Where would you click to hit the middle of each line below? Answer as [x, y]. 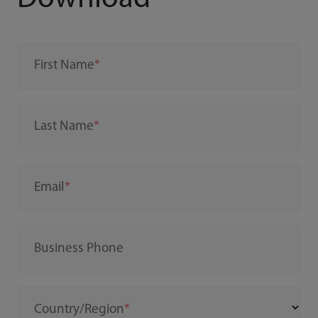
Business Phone [78, 249]
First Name [64, 65]
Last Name [64, 127]
